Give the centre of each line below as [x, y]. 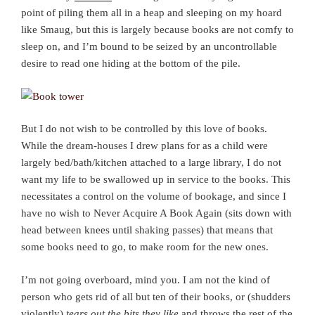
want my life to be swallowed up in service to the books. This [156, 180]
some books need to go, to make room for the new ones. [145, 247]
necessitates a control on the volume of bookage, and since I [154, 197]
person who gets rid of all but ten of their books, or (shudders [156, 296]
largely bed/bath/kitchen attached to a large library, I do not [151, 163]
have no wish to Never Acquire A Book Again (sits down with [156, 213]
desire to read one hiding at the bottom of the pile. [131, 64]
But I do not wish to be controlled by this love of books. [144, 129]
